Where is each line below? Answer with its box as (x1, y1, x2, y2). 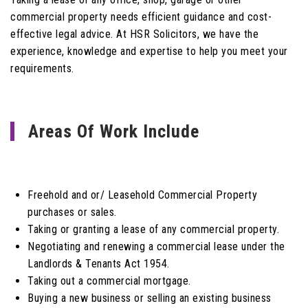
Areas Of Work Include (28, 121, 199, 142)
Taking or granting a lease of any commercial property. (27, 223, 279, 236)
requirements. (10, 62, 74, 75)
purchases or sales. (27, 206, 117, 219)
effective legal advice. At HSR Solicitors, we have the (10, 27, 258, 41)
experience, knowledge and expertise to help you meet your (10, 45, 288, 58)
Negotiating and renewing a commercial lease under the (27, 240, 285, 253)
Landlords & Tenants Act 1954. (27, 257, 170, 270)
